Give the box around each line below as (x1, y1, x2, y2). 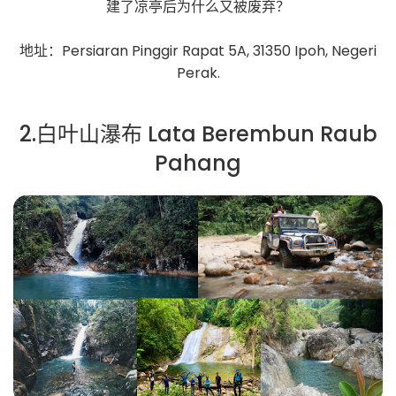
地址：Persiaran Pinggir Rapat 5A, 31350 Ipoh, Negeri (19, 41, 377, 62)
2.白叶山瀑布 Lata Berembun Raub (19, 119, 377, 149)
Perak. (176, 63, 220, 84)
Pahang (155, 148, 241, 179)
